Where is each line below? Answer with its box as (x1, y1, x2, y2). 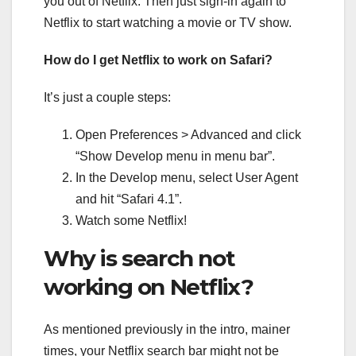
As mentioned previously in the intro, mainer (44, 323, 290, 337)
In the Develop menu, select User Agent (75, 170, 298, 184)
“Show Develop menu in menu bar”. (75, 149, 275, 163)
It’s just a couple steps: (44, 90, 171, 104)
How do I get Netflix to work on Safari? (44, 52, 273, 67)
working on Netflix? (44, 273, 253, 300)
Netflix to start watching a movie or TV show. (44, 15, 292, 29)
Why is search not (44, 244, 235, 272)
